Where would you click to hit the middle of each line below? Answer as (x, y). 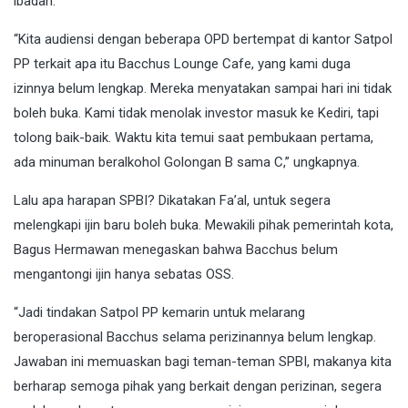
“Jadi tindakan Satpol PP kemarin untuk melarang (159, 313)
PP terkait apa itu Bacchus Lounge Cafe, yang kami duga (182, 64)
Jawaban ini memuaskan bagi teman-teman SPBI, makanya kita (203, 362)
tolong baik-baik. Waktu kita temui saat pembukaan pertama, (194, 138)
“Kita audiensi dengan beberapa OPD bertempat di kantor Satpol (203, 40)
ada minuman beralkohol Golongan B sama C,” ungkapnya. (187, 163)
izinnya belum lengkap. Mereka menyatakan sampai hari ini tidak (203, 89)
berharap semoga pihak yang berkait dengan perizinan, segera (198, 387)
